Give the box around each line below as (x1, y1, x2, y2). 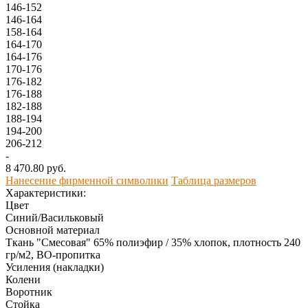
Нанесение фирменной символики (5, 174, 168, 186)
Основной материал (5, 223, 100, 236)
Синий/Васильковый (5, 211, 104, 223)
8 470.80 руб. (5, 162, 66, 174)
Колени (5, 273, 41, 285)
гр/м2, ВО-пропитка (5, 248, 100, 261)
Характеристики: (5, 186, 86, 199)
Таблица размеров (171, 174, 256, 186)
